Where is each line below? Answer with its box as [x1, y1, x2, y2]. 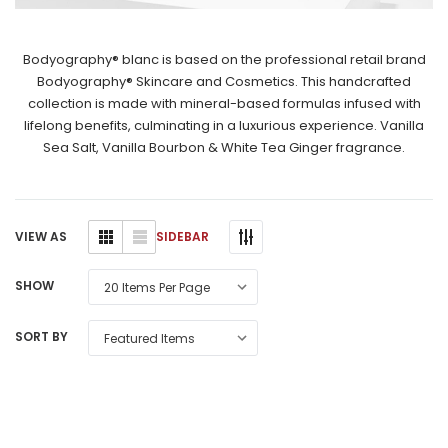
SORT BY [15, 328, 68, 346]
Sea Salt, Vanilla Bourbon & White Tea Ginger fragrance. [43, 137, 405, 157]
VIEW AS [15, 228, 67, 246]
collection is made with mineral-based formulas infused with [27, 93, 421, 113]
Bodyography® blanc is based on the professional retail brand [22, 49, 426, 69]
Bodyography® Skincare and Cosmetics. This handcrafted [37, 71, 411, 91]
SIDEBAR [156, 227, 209, 245]
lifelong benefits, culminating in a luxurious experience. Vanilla [24, 115, 424, 135]
